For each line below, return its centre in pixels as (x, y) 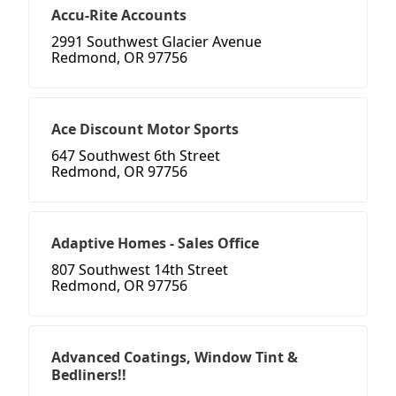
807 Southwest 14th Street (140, 270)
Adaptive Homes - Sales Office (155, 244)
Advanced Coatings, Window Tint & (175, 358)
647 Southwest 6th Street (136, 156)
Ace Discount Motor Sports (145, 129)
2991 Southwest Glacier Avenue (156, 42)
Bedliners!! (89, 375)
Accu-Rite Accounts (119, 15)
